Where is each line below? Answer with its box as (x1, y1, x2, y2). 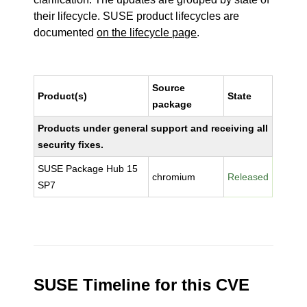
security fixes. (38, 139, 104, 150)
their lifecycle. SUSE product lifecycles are (34, 10, 240, 22)
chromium (152, 171, 196, 182)
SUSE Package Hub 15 (38, 163, 138, 174)
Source (152, 82, 186, 93)
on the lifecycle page (97, 27, 197, 38)
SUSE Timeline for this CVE (34, 275, 250, 294)
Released (228, 171, 269, 182)
